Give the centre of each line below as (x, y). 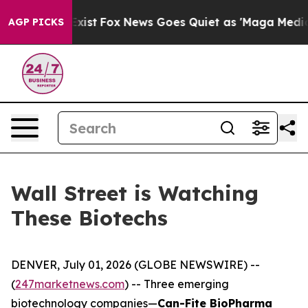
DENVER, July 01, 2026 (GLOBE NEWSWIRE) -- (135, 265)
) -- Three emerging (177, 284)
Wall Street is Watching (135, 193)
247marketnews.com (70, 284)
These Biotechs (89, 218)
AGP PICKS (36, 22)
